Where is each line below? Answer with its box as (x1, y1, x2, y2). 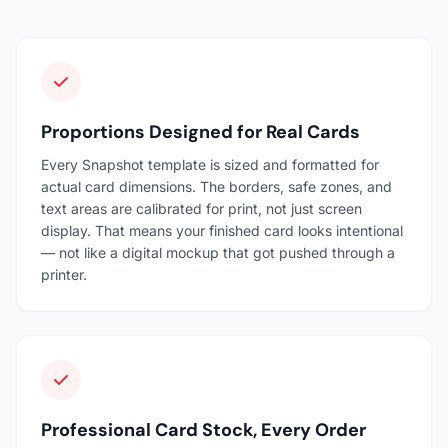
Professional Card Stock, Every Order (41, 417, 366, 442)
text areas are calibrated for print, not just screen (41, 199, 362, 217)
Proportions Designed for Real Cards (41, 119, 360, 144)
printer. (41, 265, 87, 283)
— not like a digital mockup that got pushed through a (41, 243, 395, 261)
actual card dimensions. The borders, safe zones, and (41, 177, 392, 195)
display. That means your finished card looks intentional (41, 221, 403, 239)
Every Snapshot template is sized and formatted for (41, 155, 379, 173)
